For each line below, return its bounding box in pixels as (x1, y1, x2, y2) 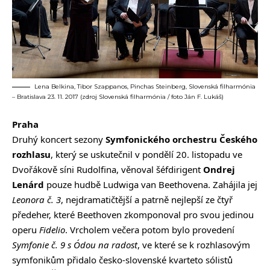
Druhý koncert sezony (12, 133, 105, 146)
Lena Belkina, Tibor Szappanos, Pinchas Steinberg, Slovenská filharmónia (34, 83, 256, 91)
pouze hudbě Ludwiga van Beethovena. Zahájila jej (44, 178, 257, 191)
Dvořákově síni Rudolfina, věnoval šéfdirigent (12, 163, 203, 176)
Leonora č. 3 (12, 193, 61, 206)
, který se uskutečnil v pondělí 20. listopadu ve (51, 148, 242, 161)
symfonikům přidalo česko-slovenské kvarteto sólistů (12, 254, 233, 266)
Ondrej (203, 163, 235, 176)
